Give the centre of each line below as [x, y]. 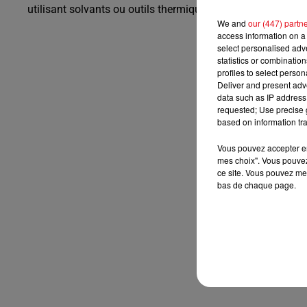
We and [233, 23]
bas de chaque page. [257, 184]
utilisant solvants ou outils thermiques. [121, 10]
